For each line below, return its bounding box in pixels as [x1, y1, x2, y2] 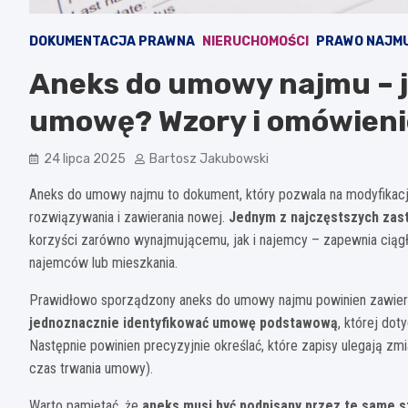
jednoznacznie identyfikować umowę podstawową [29, 313, 338, 331]
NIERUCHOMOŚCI [202, 33, 309, 49]
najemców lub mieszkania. [29, 253, 178, 271]
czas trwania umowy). [29, 359, 153, 377]
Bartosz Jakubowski [149, 150, 269, 167]
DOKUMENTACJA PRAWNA [29, 33, 195, 49]
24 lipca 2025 [44, 150, 126, 167]
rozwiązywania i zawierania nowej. [29, 208, 229, 226]
